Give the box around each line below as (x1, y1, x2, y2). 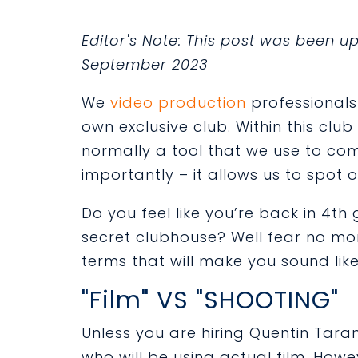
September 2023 (82, 54, 209, 74)
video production (110, 93, 246, 113)
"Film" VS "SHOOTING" (82, 284, 339, 317)
